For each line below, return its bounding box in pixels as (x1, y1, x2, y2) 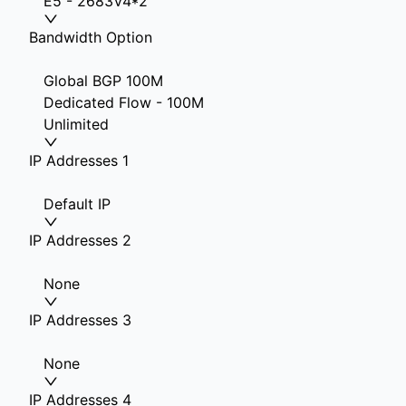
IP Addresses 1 (29, 151, 129, 169)
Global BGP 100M (43, 72, 163, 90)
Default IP (43, 195, 111, 213)
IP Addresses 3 (29, 311, 131, 329)
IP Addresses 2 (29, 231, 131, 249)
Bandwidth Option (29, 28, 152, 46)
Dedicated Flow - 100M (43, 93, 204, 111)
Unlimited (43, 115, 109, 133)
